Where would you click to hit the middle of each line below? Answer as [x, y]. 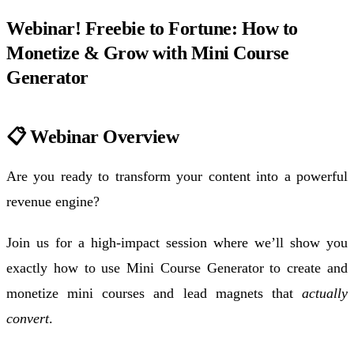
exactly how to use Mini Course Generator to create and [177, 267]
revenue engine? [55, 201]
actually [325, 293]
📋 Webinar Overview [92, 136]
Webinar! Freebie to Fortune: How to [152, 28]
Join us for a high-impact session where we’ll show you [177, 242]
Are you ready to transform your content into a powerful [177, 176]
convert [28, 318]
